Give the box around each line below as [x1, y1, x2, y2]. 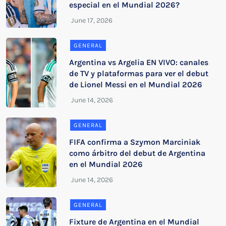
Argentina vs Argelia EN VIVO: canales [69, 57, 209, 67]
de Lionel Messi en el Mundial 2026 [69, 79, 203, 89]
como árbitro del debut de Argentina [69, 148, 206, 158]
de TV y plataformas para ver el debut [69, 68, 209, 78]
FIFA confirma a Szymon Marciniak [69, 137, 201, 147]
